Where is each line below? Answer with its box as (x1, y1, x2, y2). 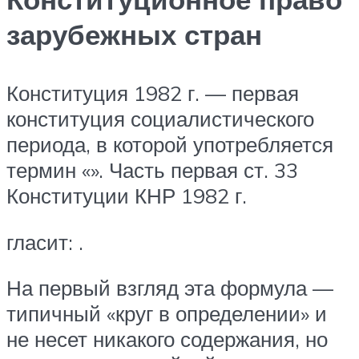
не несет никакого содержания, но (6, 326, 328, 353)
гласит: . (6, 228, 83, 255)
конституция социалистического (6, 106, 314, 132)
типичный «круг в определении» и (6, 301, 327, 327)
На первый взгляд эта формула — (6, 275, 333, 301)
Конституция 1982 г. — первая (6, 80, 299, 107)
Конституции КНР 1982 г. (6, 183, 247, 209)
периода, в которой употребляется (6, 131, 333, 158)
